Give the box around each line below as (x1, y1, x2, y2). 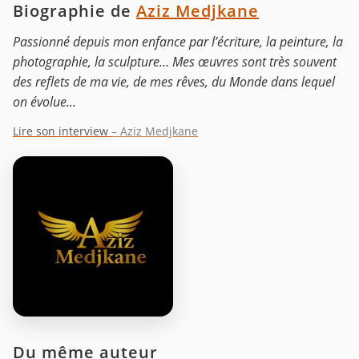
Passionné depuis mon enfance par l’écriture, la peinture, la (13, 32, 343, 50)
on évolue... (13, 92, 76, 111)
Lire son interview (13, 123, 111, 139)
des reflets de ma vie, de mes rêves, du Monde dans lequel (13, 72, 335, 91)
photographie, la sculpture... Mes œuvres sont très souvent (13, 52, 337, 71)
